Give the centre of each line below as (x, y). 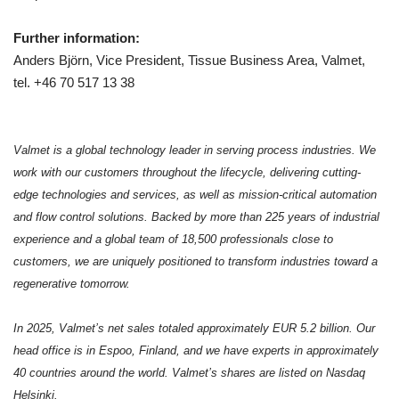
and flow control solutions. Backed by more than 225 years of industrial (197, 217)
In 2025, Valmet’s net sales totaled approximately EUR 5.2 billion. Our (195, 329)
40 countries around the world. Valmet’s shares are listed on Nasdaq (190, 373)
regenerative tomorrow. (72, 284)
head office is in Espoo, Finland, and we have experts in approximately (196, 351)
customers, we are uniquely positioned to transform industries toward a (196, 262)
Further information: (77, 39)
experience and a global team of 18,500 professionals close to (174, 240)
